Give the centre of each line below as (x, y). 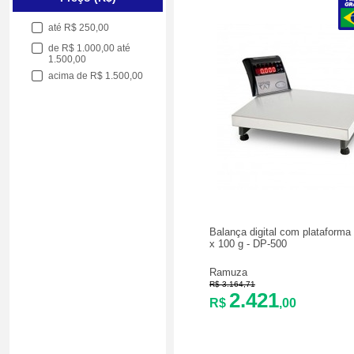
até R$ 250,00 (79, 28)
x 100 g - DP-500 (248, 243)
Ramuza (228, 272)
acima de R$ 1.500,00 (96, 76)
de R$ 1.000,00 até (90, 48)
